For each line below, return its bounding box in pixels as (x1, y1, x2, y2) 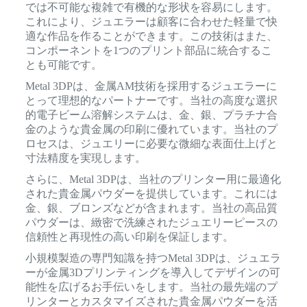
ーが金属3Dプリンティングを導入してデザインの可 (25, 267, 280, 279)
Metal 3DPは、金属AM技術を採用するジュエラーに (25, 80, 277, 93)
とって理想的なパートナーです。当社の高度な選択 (25, 95, 278, 107)
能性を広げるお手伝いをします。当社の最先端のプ (25, 281, 278, 293)
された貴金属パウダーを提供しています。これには (25, 188, 278, 200)
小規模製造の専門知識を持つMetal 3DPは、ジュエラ (25, 252, 281, 265)
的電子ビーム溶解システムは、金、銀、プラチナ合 (25, 109, 278, 121)
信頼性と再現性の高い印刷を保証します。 (25, 231, 234, 243)
